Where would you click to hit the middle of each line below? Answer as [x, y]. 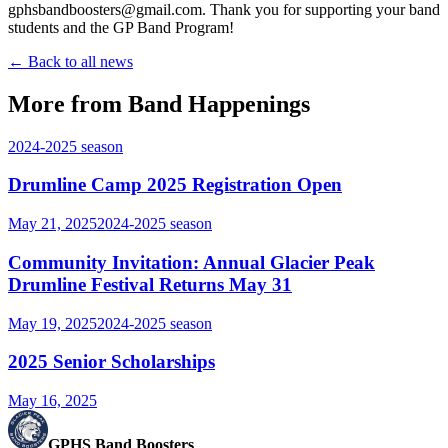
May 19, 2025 [52, 323]
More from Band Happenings [159, 103]
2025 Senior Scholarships [111, 362]
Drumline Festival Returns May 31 [150, 284]
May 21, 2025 [52, 224]
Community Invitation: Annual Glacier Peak [191, 262]
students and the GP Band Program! [121, 27]
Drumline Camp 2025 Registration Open [175, 185]
